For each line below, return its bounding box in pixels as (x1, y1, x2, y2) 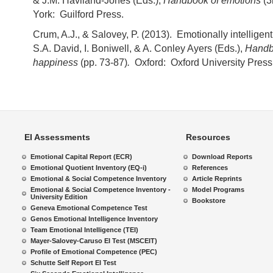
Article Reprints (192, 175, 242, 182)
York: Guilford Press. (33, 9, 124, 20)
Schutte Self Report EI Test (30, 259, 116, 266)
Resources (186, 132, 230, 142)
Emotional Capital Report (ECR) (30, 153, 132, 160)
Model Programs (192, 186, 244, 193)
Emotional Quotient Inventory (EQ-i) (30, 164, 147, 171)
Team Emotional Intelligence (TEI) (30, 226, 138, 233)
